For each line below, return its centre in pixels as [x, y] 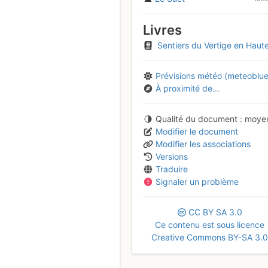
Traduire [172, 169]
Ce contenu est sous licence [210, 224]
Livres [162, 30]
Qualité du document [197, 118]
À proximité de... [188, 88]
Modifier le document [197, 131]
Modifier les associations [203, 144]
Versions [172, 156]
